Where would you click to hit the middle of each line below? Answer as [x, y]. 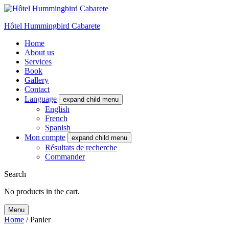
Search [15, 174]
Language [41, 99]
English [57, 109]
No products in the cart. [42, 191]
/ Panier [37, 220]
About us [39, 52]
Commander [65, 157]
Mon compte [45, 137]
